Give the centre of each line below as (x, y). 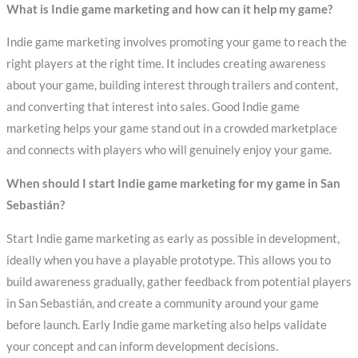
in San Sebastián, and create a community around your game (162, 303)
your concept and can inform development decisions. (142, 346)
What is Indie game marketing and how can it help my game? (169, 9)
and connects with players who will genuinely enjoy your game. (169, 150)
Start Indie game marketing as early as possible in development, (173, 238)
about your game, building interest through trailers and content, (172, 86)
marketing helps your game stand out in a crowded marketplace (171, 129)
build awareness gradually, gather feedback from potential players (179, 281)
